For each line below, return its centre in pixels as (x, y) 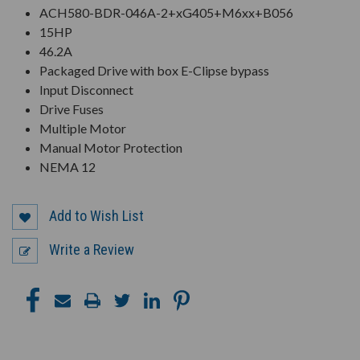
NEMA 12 (68, 167)
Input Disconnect (87, 90)
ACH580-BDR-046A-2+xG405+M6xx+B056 (167, 13)
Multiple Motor (83, 129)
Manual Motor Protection (111, 148)
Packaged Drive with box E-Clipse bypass (155, 71)
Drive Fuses (72, 109)
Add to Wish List (96, 215)
